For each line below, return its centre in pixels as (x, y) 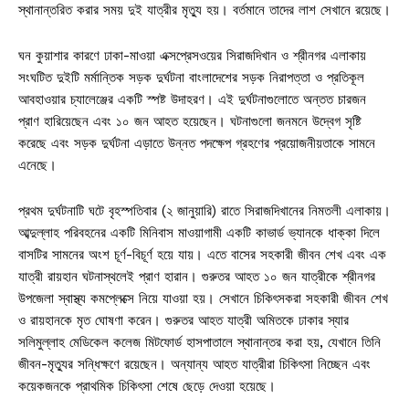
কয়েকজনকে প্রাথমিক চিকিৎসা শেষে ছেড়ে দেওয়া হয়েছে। (147, 386)
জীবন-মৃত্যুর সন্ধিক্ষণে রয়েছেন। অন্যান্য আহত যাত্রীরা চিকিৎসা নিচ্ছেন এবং (194, 364)
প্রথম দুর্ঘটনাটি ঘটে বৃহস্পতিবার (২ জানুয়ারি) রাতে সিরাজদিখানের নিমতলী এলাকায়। (204, 210)
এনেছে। (37, 165)
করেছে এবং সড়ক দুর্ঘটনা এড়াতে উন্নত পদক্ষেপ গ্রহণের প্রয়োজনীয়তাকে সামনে (197, 143)
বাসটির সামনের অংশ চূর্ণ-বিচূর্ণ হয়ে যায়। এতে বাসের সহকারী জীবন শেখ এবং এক (202, 254)
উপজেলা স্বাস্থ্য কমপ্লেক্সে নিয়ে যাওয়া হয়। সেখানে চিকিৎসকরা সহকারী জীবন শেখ (203, 298)
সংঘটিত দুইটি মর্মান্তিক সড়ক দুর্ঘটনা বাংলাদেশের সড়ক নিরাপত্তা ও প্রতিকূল (191, 77)
